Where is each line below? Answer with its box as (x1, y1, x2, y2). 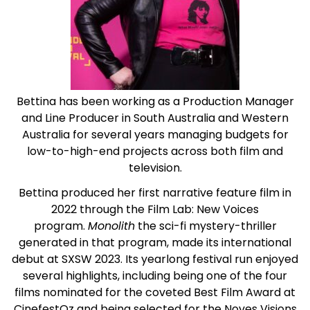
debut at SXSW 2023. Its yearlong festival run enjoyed (12, 251, 298, 267)
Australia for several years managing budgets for (21, 127, 289, 143)
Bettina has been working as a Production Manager (16, 93, 294, 109)
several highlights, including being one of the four (23, 268, 287, 284)
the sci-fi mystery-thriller (134, 218, 277, 234)
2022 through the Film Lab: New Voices (51, 201, 259, 217)
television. (128, 160, 182, 176)
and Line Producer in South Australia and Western (21, 110, 289, 126)
